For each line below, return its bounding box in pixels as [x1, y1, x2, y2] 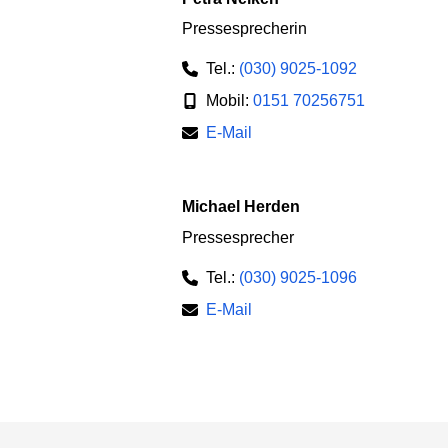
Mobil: [206, 92, 253, 110]
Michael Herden [195, 198, 300, 216]
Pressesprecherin [182, 20, 307, 38]
